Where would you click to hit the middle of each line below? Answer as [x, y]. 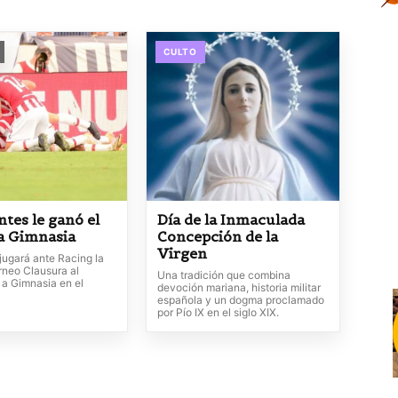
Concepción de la [217, 236]
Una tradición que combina [223, 275]
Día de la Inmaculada [231, 219]
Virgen [182, 253]
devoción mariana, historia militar [239, 287]
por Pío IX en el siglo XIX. [218, 312]
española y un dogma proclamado [240, 300]
